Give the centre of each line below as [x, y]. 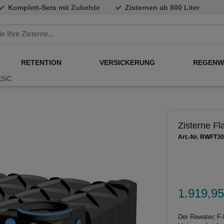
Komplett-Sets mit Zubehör [54, 7]
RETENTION [41, 62]
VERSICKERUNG [127, 62]
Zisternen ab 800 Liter [162, 7]
